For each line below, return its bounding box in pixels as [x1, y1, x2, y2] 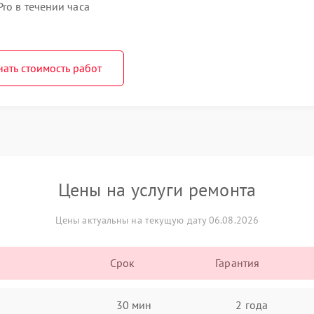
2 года [235, 297, 268, 312]
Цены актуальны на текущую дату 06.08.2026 [55, 214, 259, 226]
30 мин [116, 297, 152, 312]
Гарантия [215, 256, 260, 270]
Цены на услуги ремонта [57, 178, 257, 201]
